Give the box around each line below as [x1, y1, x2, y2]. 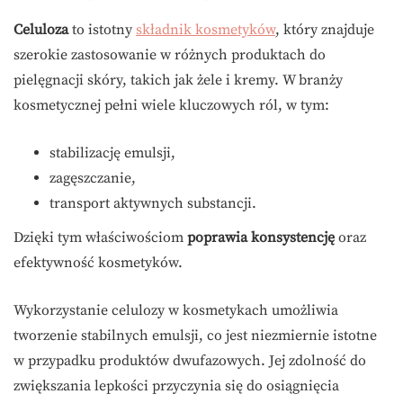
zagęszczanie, [49, 169, 136, 188]
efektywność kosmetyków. [13, 254, 183, 273]
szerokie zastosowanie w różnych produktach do [13, 46, 326, 65]
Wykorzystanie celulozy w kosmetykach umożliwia [13, 301, 338, 320]
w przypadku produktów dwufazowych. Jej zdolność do [13, 352, 366, 371]
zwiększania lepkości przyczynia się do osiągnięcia [13, 377, 339, 396]
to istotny [68, 21, 136, 40]
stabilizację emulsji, [49, 144, 175, 163]
